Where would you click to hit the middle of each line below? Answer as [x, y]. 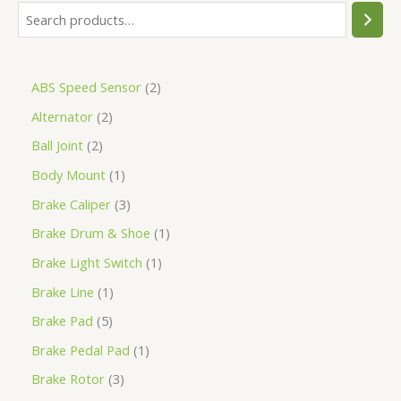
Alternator [62, 116]
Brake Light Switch [87, 262]
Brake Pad [62, 321]
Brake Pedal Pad [81, 350]
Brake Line [63, 291]
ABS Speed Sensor [86, 87]
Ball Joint [57, 145]
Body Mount [68, 174]
